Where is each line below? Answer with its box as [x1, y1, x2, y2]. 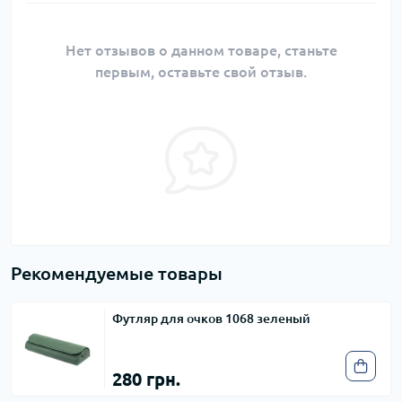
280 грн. [112, 369, 180, 390]
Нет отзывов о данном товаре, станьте [65, 42, 337, 59]
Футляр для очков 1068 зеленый [112, 311, 310, 327]
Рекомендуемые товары [11, 263, 223, 284]
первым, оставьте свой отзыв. [95, 64, 307, 81]
